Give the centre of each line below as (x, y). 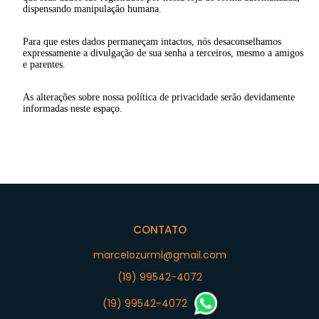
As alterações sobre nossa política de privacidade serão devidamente (159, 97)
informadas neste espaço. (73, 109)
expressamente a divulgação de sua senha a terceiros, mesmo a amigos (163, 53)
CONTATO (159, 229)
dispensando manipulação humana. (92, 9)
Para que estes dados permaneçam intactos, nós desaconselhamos (152, 42)
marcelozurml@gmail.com (159, 255)
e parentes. (44, 64)
